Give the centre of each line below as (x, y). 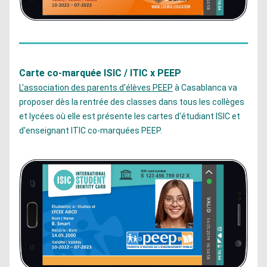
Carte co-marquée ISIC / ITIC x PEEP (100, 73)
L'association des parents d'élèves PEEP (96, 88)
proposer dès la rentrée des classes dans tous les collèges (132, 102)
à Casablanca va (205, 88)
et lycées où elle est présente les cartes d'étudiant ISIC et (130, 116)
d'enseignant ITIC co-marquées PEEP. (92, 131)
